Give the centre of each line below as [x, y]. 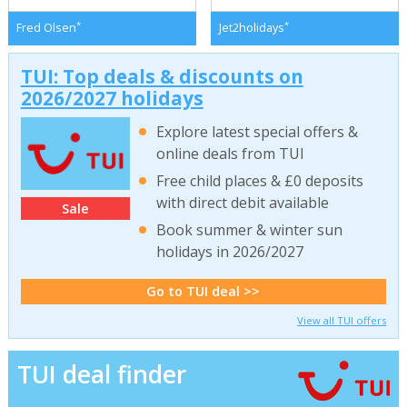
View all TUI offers [342, 320]
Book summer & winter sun [250, 230]
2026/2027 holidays [112, 98]
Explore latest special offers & [258, 131]
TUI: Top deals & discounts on [162, 76]
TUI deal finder [101, 374]
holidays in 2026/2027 [230, 252]
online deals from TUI [231, 153]
